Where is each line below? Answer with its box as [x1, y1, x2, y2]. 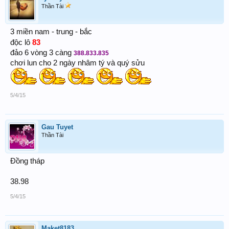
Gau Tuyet [41, 123, 73, 131]
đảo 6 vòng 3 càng [10, 49, 74, 57]
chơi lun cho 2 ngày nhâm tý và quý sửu [10, 59, 145, 67]
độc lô [10, 38, 32, 47]
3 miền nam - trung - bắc [10, 28, 92, 36]
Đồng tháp [10, 157, 44, 165]
